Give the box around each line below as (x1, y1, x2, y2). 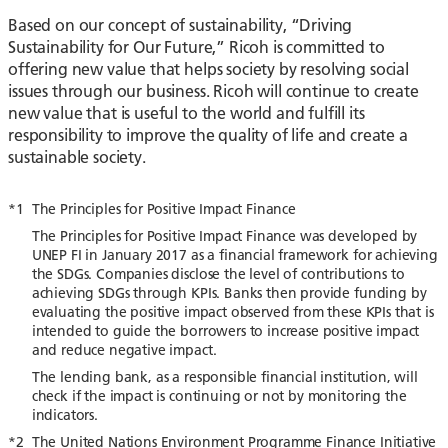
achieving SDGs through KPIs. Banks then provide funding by (31, 284, 427, 303)
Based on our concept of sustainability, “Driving (8, 14, 353, 36)
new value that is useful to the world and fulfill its (8, 102, 365, 124)
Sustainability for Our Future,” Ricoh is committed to (8, 36, 385, 58)
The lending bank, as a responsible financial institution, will (31, 368, 418, 387)
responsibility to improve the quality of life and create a (8, 124, 408, 146)
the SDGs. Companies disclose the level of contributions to (31, 265, 405, 284)
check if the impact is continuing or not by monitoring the (31, 387, 407, 406)
